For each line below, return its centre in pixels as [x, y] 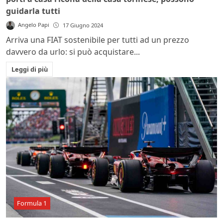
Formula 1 [32, 203]
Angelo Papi [34, 24]
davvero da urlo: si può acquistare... [73, 52]
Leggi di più [29, 69]
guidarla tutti [33, 11]
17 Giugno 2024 [83, 25]
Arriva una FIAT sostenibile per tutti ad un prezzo [98, 40]
